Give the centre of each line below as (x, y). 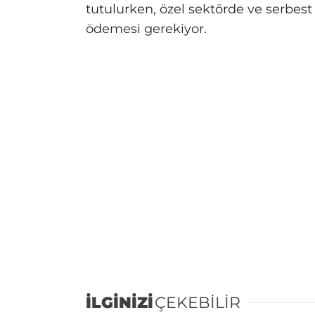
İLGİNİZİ (120, 302)
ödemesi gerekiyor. (146, 29)
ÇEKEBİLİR (198, 302)
